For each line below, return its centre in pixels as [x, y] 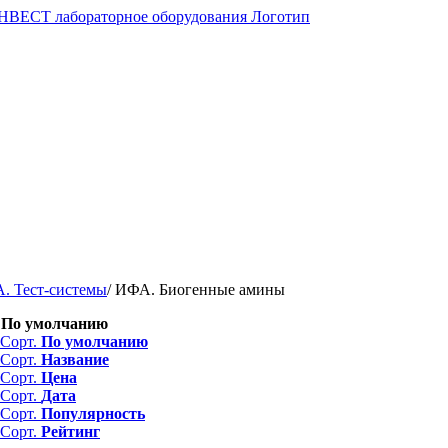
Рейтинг [70, 431]
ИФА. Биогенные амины [198, 289]
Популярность [93, 413]
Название [75, 359]
